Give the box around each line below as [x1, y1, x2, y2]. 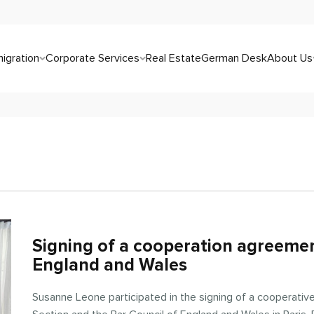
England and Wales [32, 254, 187, 275]
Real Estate [145, 50, 201, 65]
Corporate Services [45, 50, 139, 65]
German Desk [200, 50, 267, 65]
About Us [266, 50, 313, 65]
